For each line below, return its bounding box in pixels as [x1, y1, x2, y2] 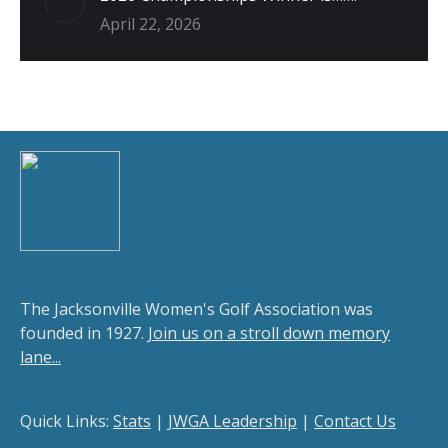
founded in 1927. [20, 322, 148, 344]
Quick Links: [20, 410, 113, 432]
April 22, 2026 [100, 13, 201, 35]
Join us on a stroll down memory [148, 322, 390, 344]
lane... [20, 346, 61, 368]
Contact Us [314, 410, 396, 432]
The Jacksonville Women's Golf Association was [20, 298, 373, 320]
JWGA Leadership [168, 410, 297, 432]
